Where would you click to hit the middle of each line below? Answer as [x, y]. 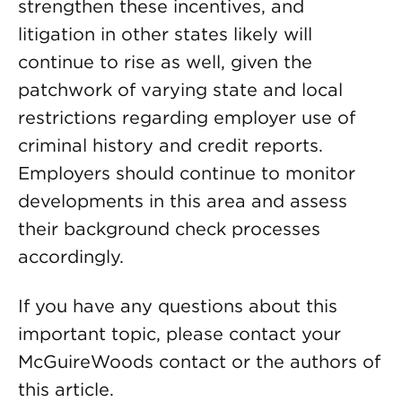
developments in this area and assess [183, 201]
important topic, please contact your [179, 334]
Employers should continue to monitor [187, 173]
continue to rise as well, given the [165, 62]
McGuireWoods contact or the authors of [199, 362]
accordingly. [71, 257]
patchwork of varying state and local [180, 90]
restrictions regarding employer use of [187, 118]
